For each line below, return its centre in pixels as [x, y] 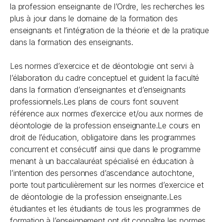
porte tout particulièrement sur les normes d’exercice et [107, 185]
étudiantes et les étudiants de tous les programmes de [105, 209]
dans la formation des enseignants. [72, 42]
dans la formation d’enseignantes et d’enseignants [98, 90]
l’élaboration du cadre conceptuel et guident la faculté [105, 78]
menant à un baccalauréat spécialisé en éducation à [102, 161]
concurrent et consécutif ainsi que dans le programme [105, 149]
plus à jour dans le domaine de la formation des [94, 18]
